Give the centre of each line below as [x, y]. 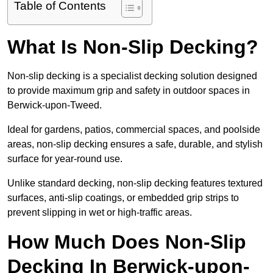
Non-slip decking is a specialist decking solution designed [132, 76]
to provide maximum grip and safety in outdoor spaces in [129, 91]
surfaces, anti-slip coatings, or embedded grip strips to [123, 198]
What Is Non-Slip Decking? [133, 47]
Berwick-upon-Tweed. [56, 105]
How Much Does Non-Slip [127, 242]
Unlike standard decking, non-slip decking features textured [135, 183]
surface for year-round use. [65, 159]
